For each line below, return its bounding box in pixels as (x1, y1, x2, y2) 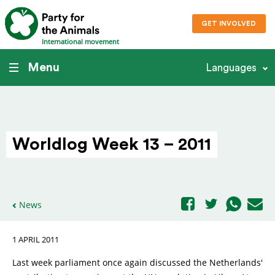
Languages (206, 62, 257, 73)
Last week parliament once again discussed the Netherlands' (12, 257, 263, 268)
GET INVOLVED (201, 20, 257, 28)
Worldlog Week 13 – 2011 (12, 136, 211, 153)
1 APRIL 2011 (12, 234, 59, 245)
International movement (42, 37, 119, 47)
